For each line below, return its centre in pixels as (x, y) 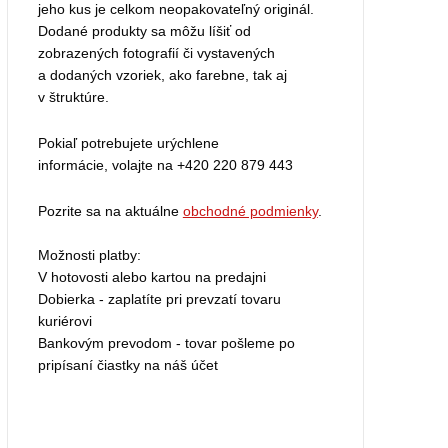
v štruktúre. (73, 97)
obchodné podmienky (250, 211)
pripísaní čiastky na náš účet (127, 365)
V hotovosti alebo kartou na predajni (151, 277)
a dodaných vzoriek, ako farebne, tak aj (162, 75)
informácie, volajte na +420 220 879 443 (165, 165)
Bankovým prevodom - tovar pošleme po (166, 343)
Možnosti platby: (89, 255)
